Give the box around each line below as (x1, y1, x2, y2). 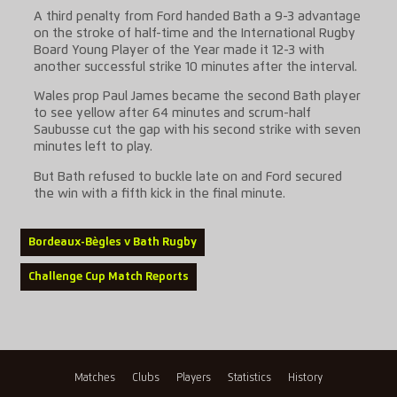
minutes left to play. (33, 141, 152, 154)
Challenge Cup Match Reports (27, 270, 189, 283)
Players (176, 372, 211, 385)
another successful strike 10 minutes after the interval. (33, 60, 357, 74)
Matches (74, 372, 115, 385)
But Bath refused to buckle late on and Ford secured (33, 170, 342, 183)
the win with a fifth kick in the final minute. (33, 187, 285, 200)
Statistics (228, 372, 272, 385)
